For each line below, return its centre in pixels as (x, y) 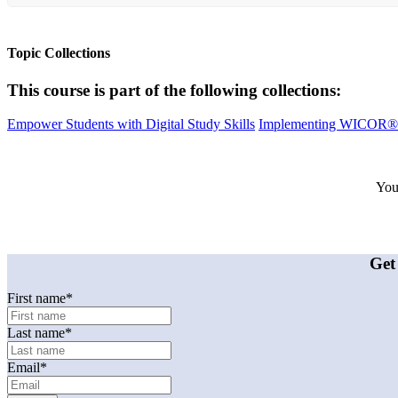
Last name (36, 332)
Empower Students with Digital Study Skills (131, 124)
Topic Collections (59, 53)
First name (36, 298)
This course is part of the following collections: (174, 90)
